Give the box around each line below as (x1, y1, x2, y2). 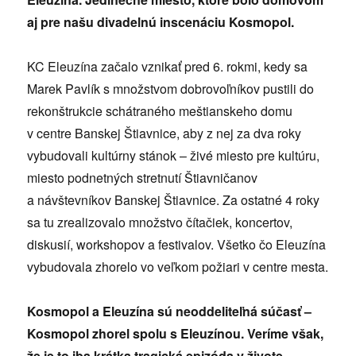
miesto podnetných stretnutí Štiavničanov (27, 168, 258, 187)
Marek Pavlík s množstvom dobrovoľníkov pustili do (27, 79, 315, 98)
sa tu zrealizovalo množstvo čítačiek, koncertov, (27, 212, 293, 231)
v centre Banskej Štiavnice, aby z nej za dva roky (27, 123, 302, 142)
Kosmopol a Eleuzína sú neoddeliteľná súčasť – (27, 301, 312, 320)
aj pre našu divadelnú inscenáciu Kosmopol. (27, 12, 298, 31)
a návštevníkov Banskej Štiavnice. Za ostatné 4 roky (27, 190, 320, 209)
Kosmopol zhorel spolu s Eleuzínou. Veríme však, (27, 323, 324, 342)
